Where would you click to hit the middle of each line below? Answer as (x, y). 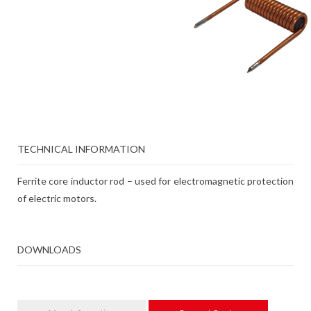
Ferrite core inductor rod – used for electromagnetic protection (155, 181)
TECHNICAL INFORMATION (81, 149)
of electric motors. (57, 198)
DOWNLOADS (49, 250)
